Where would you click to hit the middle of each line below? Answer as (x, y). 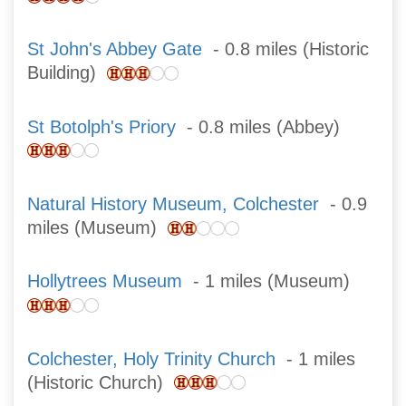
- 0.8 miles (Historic (285, 49)
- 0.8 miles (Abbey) (263, 126)
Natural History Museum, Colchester (173, 204)
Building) (67, 73)
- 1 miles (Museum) (271, 281)
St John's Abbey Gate (115, 49)
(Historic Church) (101, 382)
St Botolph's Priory (101, 126)
